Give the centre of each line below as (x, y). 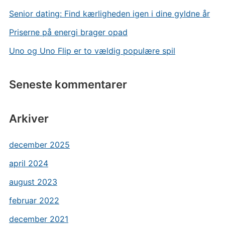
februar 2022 (34, 200)
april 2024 (28, 163)
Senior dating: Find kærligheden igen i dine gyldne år (109, 14)
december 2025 (39, 145)
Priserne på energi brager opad (68, 32)
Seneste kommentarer (68, 84)
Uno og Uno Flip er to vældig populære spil (92, 51)
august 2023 (33, 182)
